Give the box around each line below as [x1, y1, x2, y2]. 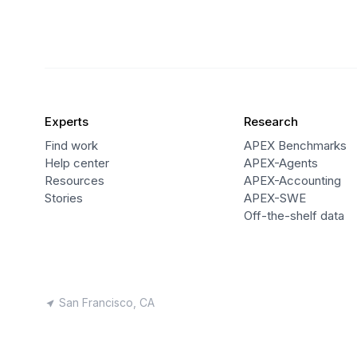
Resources [45, 172, 104, 188]
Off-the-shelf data [243, 207, 344, 223]
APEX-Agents [243, 155, 318, 171]
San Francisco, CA [59, 295, 155, 309]
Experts [45, 113, 88, 129]
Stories [45, 190, 83, 206]
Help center [45, 155, 109, 171]
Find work [45, 137, 98, 153]
